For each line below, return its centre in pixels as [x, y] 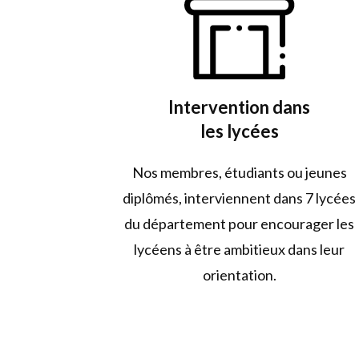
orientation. [239, 274]
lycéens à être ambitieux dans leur [240, 249]
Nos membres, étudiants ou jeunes [239, 172]
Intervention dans [240, 107]
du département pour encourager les [240, 223]
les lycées [239, 131]
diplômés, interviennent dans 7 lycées [240, 198]
